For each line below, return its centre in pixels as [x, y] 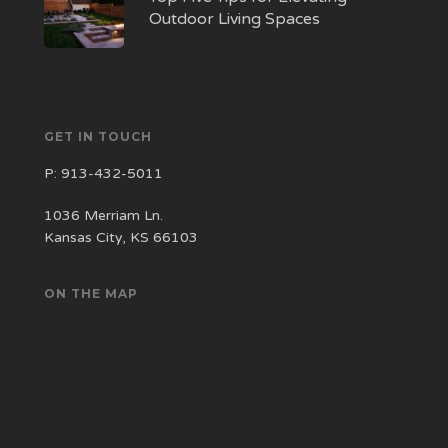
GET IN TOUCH [98, 136]
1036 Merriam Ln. [104, 215]
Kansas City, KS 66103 [121, 237]
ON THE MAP [91, 293]
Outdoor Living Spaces [235, 18]
